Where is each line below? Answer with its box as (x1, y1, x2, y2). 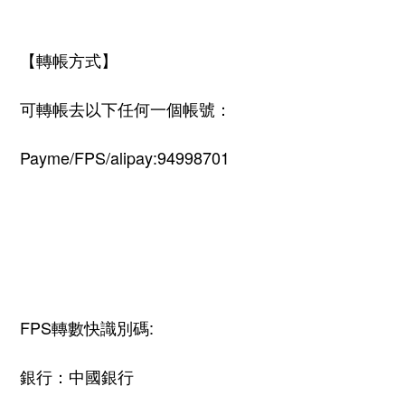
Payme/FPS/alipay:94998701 (20, 146, 230, 170)
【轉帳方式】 (20, 48, 118, 72)
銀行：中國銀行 (20, 364, 134, 389)
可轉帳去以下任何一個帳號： (20, 97, 231, 121)
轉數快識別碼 (52, 316, 149, 340)
